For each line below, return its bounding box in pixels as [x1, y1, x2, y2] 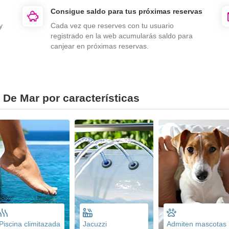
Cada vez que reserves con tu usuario [51, 21, 174, 30]
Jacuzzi [83, 219, 107, 228]
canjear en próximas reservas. [51, 41, 149, 50]
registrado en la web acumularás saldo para [51, 31, 193, 40]
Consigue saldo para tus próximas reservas [51, 7, 202, 15]
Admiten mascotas [167, 219, 226, 228]
